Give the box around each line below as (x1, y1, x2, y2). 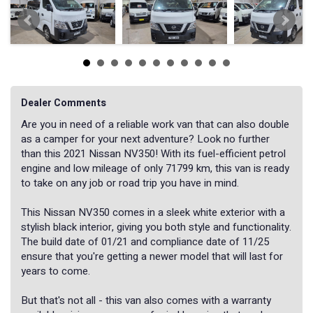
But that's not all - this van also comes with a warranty (21, 293, 271, 309)
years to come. (21, 263, 90, 279)
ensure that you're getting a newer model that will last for (21, 249, 283, 265)
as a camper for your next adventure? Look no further (21, 131, 270, 147)
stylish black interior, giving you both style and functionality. (21, 219, 291, 235)
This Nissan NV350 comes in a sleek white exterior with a (21, 205, 285, 221)
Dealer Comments (21, 96, 106, 111)
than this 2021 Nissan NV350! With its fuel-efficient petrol (21, 146, 286, 162)
